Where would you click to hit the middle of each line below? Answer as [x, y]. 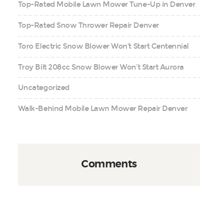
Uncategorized [44, 88]
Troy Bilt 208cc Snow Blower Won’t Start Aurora [101, 67]
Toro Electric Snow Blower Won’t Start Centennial [103, 46]
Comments [109, 164]
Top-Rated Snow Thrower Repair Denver [88, 26]
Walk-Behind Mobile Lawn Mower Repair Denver [103, 109]
